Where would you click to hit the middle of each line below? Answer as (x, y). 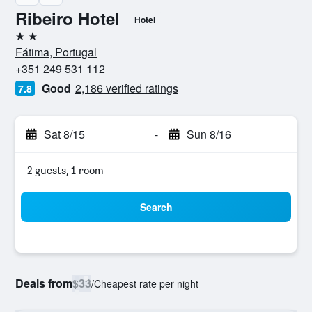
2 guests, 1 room (65, 170)
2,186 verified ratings (127, 88)
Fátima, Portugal (56, 52)
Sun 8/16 (209, 134)
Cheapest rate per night (146, 283)
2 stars (31, 41)
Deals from (44, 283)
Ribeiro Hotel (68, 18)
